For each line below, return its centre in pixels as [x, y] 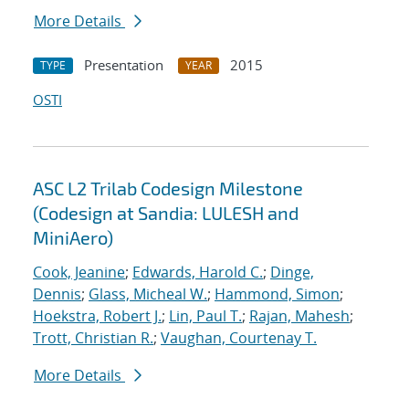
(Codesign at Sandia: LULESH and [166, 213]
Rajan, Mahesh [299, 316]
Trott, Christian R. [93, 338]
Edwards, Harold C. [198, 273]
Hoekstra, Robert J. [97, 316]
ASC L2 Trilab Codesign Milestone [168, 189]
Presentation [124, 65]
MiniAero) [73, 238]
